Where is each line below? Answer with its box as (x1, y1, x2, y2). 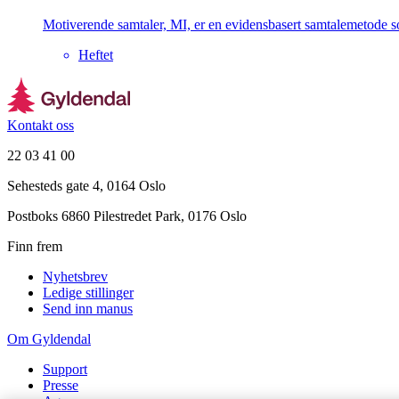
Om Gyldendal (7, 330, 91, 346)
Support (43, 361, 87, 377)
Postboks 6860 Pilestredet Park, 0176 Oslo (7, 208, 247, 224)
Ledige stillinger (43, 284, 134, 300)
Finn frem (7, 238, 62, 254)
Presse (43, 377, 78, 393)
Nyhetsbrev (43, 268, 108, 284)
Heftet (78, 46, 113, 62)
